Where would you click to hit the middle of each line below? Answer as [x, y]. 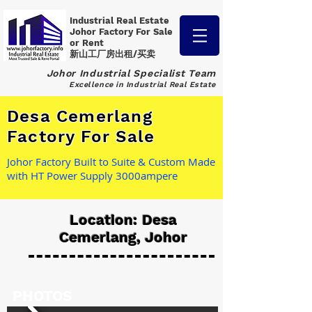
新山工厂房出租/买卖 [112, 54]
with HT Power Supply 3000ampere [92, 175]
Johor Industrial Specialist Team [131, 73]
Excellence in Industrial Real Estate [142, 85]
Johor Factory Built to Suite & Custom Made [111, 162]
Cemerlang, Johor [123, 237]
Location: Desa [123, 220]
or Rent [88, 43]
